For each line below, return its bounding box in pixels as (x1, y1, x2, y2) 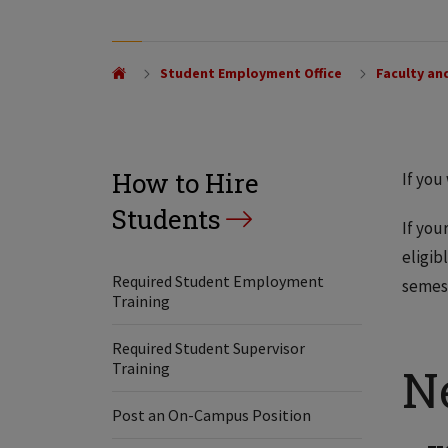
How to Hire (112, 166, 259, 200)
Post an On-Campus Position (112, 405, 311, 425)
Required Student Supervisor (112, 338, 305, 358)
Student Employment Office (159, 64, 342, 82)
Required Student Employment (112, 271, 324, 291)
